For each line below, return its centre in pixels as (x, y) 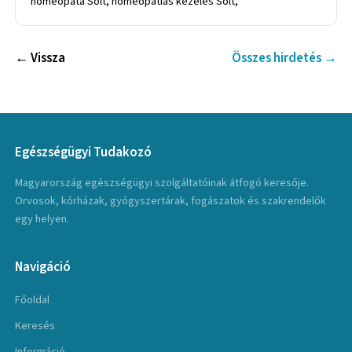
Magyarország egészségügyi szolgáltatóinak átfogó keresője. (162, 182)
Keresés (35, 326)
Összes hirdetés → (284, 59)
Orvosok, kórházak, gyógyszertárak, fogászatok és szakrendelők (171, 200)
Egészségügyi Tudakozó (84, 153)
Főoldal (33, 300)
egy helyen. (42, 218)
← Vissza (40, 59)
